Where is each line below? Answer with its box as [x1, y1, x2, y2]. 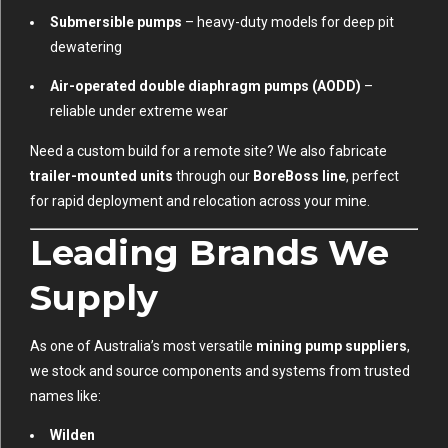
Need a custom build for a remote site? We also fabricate [30, 142, 387, 159]
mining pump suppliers [256, 337, 407, 354]
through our [173, 167, 253, 184]
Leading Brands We [30, 230, 389, 274]
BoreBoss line [253, 167, 346, 184]
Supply [30, 275, 158, 319]
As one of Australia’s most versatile [30, 337, 256, 354]
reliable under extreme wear [50, 102, 228, 119]
